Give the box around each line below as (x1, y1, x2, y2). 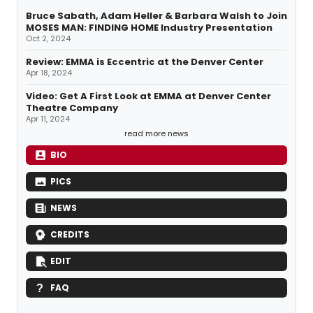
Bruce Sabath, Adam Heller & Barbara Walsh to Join (26, 9, 287, 23)
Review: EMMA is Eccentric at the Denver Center (26, 55, 263, 69)
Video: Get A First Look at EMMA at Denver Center (26, 89, 271, 103)
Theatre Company (26, 101, 118, 115)
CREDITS (50, 228, 89, 241)
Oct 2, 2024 (26, 33, 71, 45)
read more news (124, 128, 189, 140)
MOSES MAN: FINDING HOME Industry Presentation (26, 21, 272, 35)
